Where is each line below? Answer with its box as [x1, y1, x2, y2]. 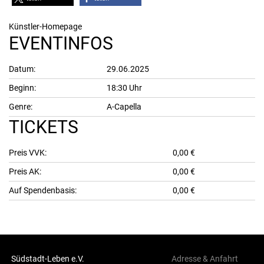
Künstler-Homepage [9, 21, 82, 31]
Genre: [9, 101, 32, 111]
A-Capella [107, 101, 141, 111]
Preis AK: [9, 166, 41, 176]
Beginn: [9, 82, 36, 93]
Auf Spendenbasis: [9, 185, 77, 195]
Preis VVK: [9, 147, 47, 157]
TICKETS [9, 116, 78, 137]
